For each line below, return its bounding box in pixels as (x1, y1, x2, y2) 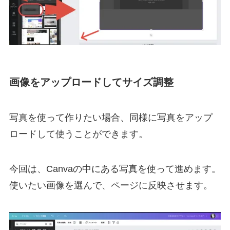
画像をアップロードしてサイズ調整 (9, 76, 174, 88)
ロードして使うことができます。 (9, 129, 148, 140)
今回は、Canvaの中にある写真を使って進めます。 (9, 164, 221, 175)
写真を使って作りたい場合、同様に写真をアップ (9, 112, 213, 123)
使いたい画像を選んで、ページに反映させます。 (9, 180, 213, 191)
